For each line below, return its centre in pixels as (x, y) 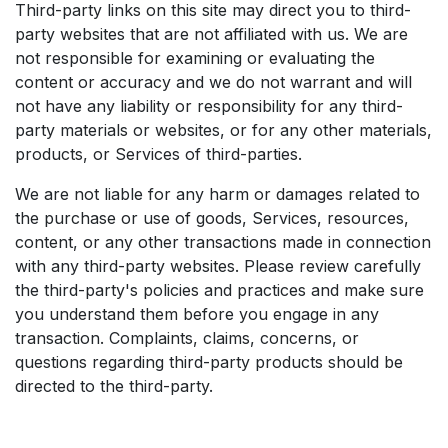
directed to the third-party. (114, 386)
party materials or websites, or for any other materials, (223, 130)
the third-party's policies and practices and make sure (219, 290)
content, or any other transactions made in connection (223, 242)
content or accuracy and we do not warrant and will (213, 82)
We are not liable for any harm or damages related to (217, 194)
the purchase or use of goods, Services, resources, (212, 218)
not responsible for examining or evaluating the (195, 58)
